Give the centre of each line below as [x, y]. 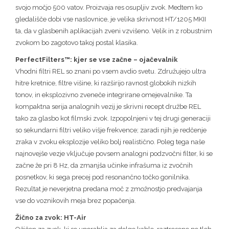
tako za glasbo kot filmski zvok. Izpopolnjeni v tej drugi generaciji [113, 118]
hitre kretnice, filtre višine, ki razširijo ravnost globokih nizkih [106, 83]
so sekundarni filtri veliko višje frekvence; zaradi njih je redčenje [111, 130]
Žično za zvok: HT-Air [51, 217]
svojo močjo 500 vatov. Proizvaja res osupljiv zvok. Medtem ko [109, 7]
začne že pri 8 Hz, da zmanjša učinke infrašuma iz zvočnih [104, 165]
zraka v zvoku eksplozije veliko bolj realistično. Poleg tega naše [110, 142]
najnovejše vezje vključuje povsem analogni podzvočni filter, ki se [114, 153]
